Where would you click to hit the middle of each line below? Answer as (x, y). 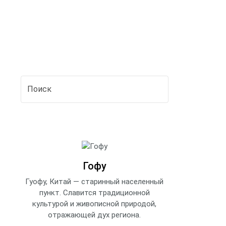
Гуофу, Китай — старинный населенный (95, 181)
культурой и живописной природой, (95, 204)
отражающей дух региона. (95, 215)
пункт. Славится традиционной (94, 192)
